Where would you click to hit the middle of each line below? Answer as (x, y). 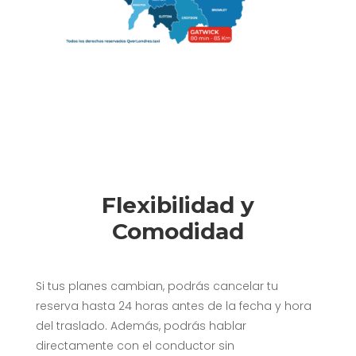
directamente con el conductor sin (135, 345)
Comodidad (178, 231)
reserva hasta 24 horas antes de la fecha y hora (173, 306)
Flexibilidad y (178, 205)
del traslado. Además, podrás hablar (141, 325)
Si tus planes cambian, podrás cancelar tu (157, 286)
